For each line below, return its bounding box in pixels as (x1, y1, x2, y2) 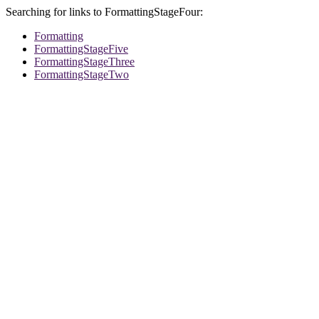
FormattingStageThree (34, 56, 135, 68)
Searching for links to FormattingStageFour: (6, 6, 203, 18)
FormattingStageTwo (34, 68, 129, 80)
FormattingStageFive (34, 43, 128, 55)
